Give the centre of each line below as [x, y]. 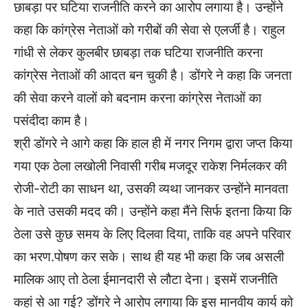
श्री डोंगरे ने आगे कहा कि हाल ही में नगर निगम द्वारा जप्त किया [153, 144]
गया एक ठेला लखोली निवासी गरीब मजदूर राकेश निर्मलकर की [150, 166]
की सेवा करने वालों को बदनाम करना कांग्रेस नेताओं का [137, 98]
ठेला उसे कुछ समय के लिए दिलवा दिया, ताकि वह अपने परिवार [152, 234]
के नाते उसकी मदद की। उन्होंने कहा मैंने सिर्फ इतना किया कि [153, 212]
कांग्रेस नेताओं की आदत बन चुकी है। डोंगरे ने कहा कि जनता [153, 76]
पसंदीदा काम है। [52, 121]
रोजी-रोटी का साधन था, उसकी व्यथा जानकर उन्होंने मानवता [151, 189]
